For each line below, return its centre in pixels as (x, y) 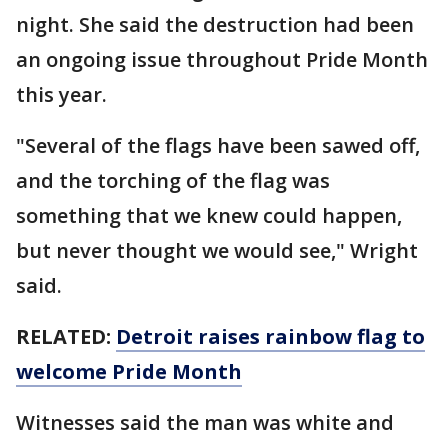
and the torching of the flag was (173, 180)
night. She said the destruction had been (215, 24)
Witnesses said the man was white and (205, 422)
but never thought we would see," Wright (217, 250)
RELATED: (66, 336)
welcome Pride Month (129, 371)
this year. (61, 94)
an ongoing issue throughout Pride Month (222, 59)
